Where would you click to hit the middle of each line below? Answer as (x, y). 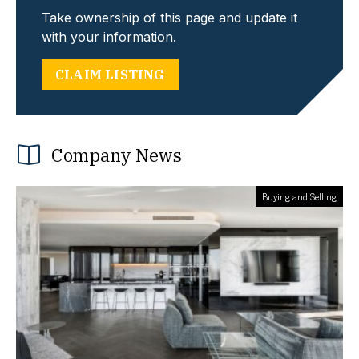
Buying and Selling (299, 197)
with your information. (109, 37)
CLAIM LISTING (110, 75)
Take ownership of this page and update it (169, 18)
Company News (117, 155)
